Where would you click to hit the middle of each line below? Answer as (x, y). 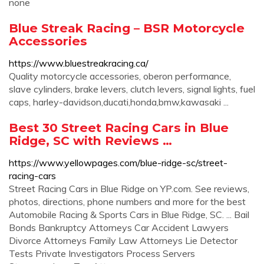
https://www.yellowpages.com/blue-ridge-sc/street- (118, 163)
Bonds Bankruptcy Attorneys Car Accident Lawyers (119, 227)
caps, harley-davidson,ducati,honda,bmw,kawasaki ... (119, 102)
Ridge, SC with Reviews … (90, 141)
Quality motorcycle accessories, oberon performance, (120, 76)
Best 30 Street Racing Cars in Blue (119, 128)
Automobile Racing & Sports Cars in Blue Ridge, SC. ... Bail (129, 214)
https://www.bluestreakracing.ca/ (79, 63)
